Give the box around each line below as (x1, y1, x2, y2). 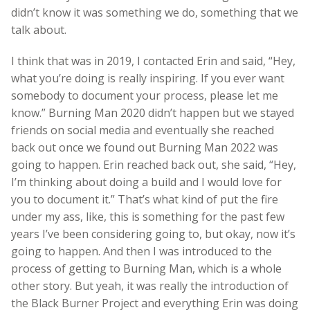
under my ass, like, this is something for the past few (11, 208, 284, 224)
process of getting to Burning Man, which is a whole (11, 260, 282, 276)
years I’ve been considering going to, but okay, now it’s (11, 226, 295, 241)
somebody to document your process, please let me (11, 87, 278, 103)
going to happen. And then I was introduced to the (11, 243, 272, 259)
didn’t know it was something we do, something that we (11, 4, 298, 20)
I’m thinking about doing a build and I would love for (11, 174, 282, 190)
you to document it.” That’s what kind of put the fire (11, 191, 278, 207)
